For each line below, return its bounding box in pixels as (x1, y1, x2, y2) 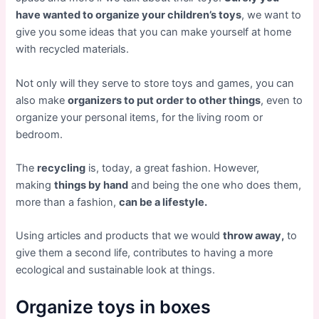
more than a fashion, (16, 196, 120, 209)
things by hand (54, 179, 129, 192)
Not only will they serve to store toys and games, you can (16, 76, 295, 90)
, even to (261, 93, 303, 107)
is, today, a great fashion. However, (85, 162, 260, 175)
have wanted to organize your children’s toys (16, 9, 242, 22)
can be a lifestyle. (119, 196, 208, 209)
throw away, (223, 229, 285, 243)
